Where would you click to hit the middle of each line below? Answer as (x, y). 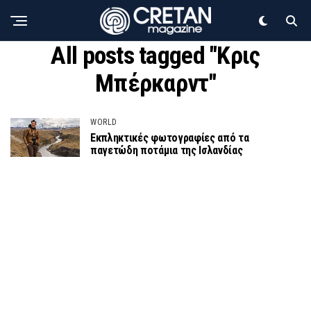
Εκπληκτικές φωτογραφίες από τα (170, 138)
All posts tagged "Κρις (155, 56)
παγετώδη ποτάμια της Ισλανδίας (167, 151)
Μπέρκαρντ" (155, 83)
